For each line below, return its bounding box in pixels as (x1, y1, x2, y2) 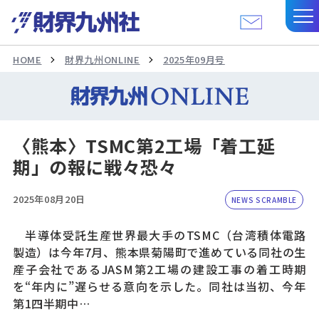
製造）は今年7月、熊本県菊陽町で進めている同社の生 (12, 243, 307, 261)
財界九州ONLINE (65, 53, 140, 67)
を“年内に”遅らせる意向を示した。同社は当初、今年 (12, 277, 307, 295)
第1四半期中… (12, 294, 90, 312)
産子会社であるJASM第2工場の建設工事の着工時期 (12, 260, 307, 278)
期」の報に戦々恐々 (12, 153, 177, 179)
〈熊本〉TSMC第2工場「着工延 (12, 132, 276, 158)
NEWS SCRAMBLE (231, 194, 298, 205)
